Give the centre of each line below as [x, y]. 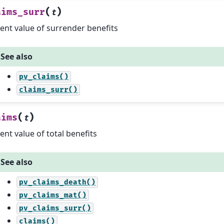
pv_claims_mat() [53, 195]
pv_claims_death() [57, 182]
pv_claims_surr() [55, 208]
